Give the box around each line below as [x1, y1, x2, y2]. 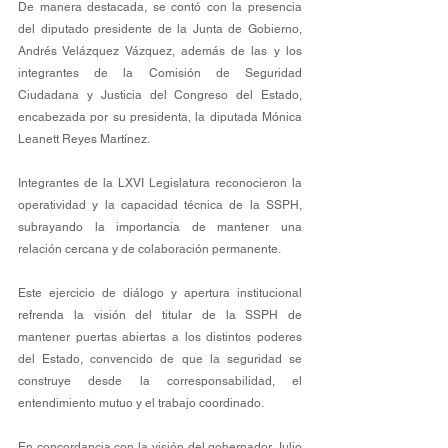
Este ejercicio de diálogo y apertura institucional [18, 285, 302, 300]
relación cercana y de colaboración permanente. [18, 241, 281, 256]
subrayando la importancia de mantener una [18, 219, 302, 234]
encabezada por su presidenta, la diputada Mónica [18, 109, 302, 124]
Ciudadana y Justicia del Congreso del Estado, [18, 87, 302, 102]
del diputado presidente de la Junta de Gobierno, [18, 21, 302, 36]
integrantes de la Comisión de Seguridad [18, 65, 302, 80]
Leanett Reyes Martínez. [18, 131, 150, 146]
